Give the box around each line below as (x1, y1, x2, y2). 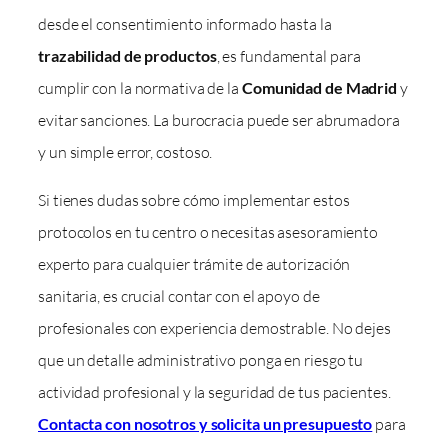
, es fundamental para (216, 46, 361, 67)
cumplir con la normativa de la (38, 78, 242, 99)
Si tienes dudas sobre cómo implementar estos (38, 190, 350, 211)
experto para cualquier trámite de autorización (38, 254, 351, 275)
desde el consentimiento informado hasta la (38, 14, 332, 35)
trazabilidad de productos (38, 46, 217, 66)
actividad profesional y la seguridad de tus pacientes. (38, 382, 391, 403)
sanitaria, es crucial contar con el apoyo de (38, 286, 320, 307)
